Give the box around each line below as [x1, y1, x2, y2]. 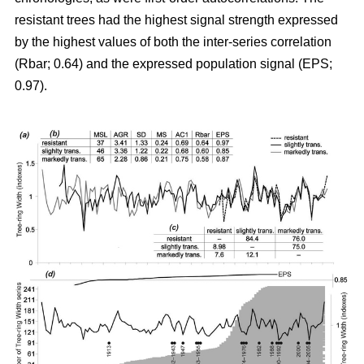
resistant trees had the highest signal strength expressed [15, 12, 338, 27]
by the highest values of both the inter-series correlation [15, 34, 331, 49]
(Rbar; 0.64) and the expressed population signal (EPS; [15, 56, 332, 71]
